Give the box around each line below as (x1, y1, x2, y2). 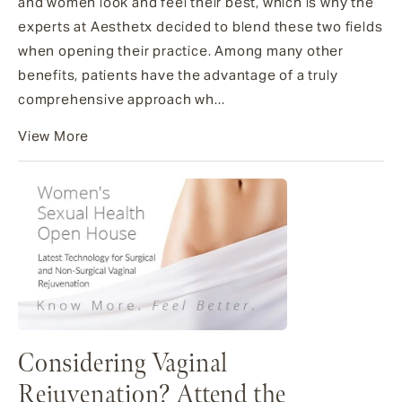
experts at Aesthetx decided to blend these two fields (18, 17, 383, 35)
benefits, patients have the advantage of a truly (18, 66, 338, 83)
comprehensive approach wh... (18, 90, 225, 108)
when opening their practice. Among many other (18, 41, 344, 59)
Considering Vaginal (18, 348, 229, 380)
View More (18, 127, 90, 144)
